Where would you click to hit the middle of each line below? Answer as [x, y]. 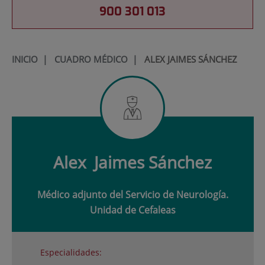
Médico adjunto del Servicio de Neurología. [132, 195]
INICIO [25, 59]
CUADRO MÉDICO [91, 59]
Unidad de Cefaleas [132, 210]
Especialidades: [71, 253]
